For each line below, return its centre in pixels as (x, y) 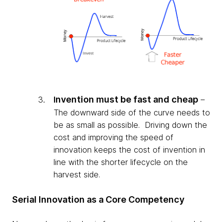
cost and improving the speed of (113, 137)
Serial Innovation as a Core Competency (98, 199)
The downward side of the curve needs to (132, 112)
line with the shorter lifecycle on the (121, 162)
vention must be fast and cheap (130, 99)
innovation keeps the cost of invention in (129, 149)
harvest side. (79, 174)
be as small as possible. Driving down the (130, 125)
